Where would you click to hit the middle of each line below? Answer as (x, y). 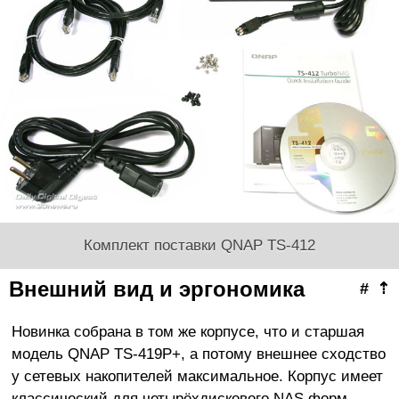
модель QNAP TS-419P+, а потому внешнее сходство (198, 353)
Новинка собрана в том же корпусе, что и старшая (187, 331)
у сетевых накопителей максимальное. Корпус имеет (197, 375)
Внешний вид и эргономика (157, 289)
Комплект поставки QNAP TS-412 (199, 244)
